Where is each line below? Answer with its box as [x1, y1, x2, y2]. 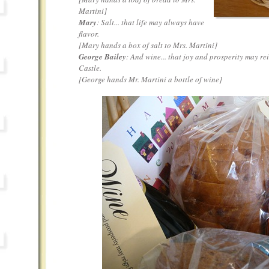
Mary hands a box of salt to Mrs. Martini [82, 40, 214, 51]
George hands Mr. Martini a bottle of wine [82, 74, 219, 85]
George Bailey [79, 51, 126, 62]
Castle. [79, 62, 101, 74]
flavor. [79, 28, 99, 40]
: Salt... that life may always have [97, 17, 204, 28]
